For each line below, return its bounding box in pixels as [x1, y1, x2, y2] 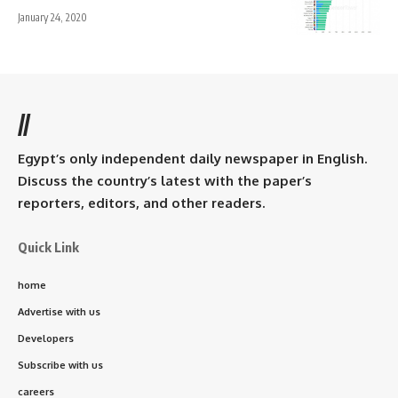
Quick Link [18, 238, 79, 255]
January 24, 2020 [18, 10, 87, 24]
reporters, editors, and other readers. [18, 194, 265, 211]
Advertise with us [18, 305, 100, 318]
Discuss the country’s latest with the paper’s [18, 171, 312, 189]
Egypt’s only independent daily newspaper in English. [18, 149, 367, 167]
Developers [18, 331, 74, 345]
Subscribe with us [18, 358, 103, 371]
